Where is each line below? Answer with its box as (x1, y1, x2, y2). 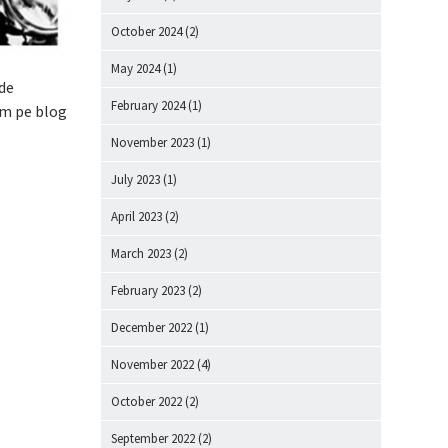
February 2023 (111, 282, 185, 299)
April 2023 (111, 208, 162, 225)
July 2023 (111, 171, 160, 188)
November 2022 (111, 356, 194, 373)
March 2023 (111, 245, 171, 262)
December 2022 (111, 319, 192, 336)
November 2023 (111, 134, 194, 151)
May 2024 (111, 60, 160, 77)
